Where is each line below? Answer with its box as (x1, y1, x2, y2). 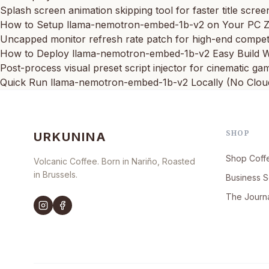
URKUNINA (34, 129, 107, 144)
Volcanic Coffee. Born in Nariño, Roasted (34, 156, 195, 166)
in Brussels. (34, 169, 77, 180)
